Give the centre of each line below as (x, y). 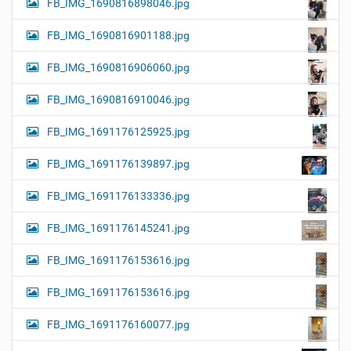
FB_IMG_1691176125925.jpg (118, 132)
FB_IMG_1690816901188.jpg (118, 36)
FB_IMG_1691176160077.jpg (118, 325)
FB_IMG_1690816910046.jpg (118, 100)
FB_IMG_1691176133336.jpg (118, 196)
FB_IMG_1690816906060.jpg (118, 68)
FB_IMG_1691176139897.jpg (118, 164)
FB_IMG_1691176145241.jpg (118, 228)
